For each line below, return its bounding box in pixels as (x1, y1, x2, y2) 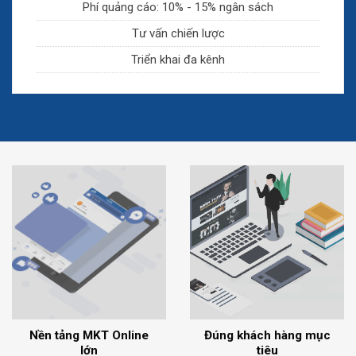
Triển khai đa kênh (131, 52, 225, 67)
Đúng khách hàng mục (203, 327, 331, 342)
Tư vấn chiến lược (131, 25, 225, 41)
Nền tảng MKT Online (29, 327, 149, 342)
